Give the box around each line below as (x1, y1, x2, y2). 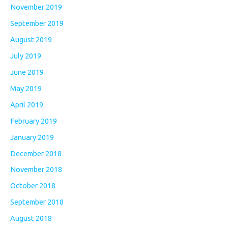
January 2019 (10, 132, 54, 141)
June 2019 (10, 67, 44, 76)
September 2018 (10, 197, 64, 207)
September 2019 (10, 19, 64, 27)
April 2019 (10, 100, 43, 109)
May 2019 (10, 83, 42, 93)
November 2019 (10, 3, 62, 12)
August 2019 (10, 35, 52, 44)
